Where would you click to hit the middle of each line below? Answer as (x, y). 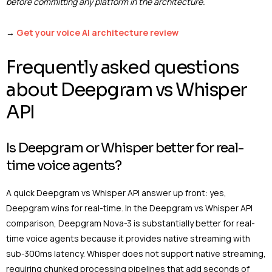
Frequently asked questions (122, 67)
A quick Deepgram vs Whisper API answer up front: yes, (116, 192)
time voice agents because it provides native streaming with (128, 238)
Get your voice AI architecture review (97, 33)
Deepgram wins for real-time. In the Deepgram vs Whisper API (129, 208)
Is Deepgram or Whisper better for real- (125, 148)
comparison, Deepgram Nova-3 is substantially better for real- (131, 223)
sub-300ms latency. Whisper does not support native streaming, (136, 253)
